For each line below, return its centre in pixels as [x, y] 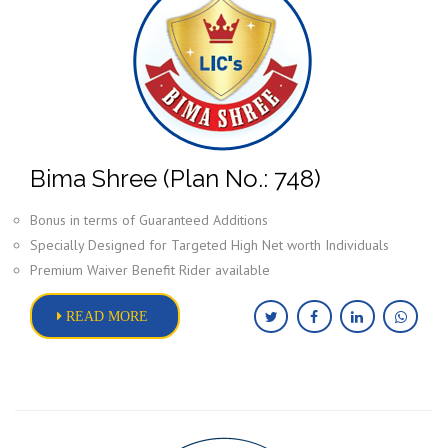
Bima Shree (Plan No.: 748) [175, 178]
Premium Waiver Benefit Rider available [150, 269]
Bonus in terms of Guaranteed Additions [149, 219]
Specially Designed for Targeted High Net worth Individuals [209, 244]
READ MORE [105, 315]
